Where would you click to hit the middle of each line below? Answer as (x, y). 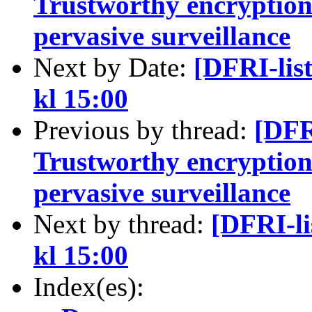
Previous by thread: (144, 130)
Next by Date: (114, 67)
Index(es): (89, 286)
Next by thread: (122, 224)
